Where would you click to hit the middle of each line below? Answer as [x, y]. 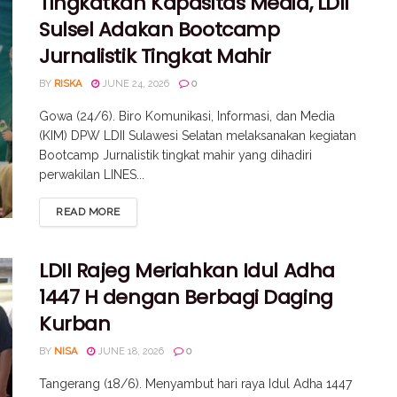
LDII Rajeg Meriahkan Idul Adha [187, 270]
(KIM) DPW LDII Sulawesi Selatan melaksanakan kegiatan [198, 135]
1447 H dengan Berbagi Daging [186, 297]
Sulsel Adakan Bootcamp [160, 29]
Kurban [75, 323]
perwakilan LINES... [92, 174]
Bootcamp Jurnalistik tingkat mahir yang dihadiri [175, 155]
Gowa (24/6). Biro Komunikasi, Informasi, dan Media [187, 116]
